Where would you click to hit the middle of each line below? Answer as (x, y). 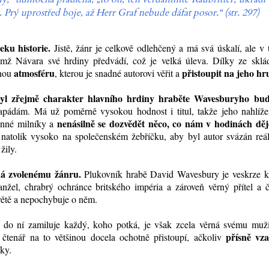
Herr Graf (116, 13)
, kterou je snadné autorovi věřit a (118, 73)
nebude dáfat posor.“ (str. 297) (198, 13)
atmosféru (34, 73)
